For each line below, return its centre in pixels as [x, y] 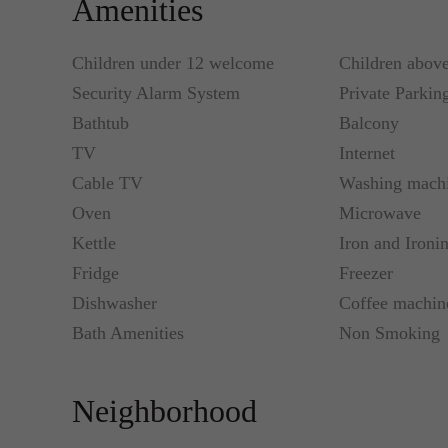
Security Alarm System [156, 93]
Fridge [95, 273]
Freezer [365, 273]
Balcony [368, 123]
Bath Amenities [128, 333]
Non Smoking [389, 333]
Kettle [94, 243]
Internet [366, 153]
